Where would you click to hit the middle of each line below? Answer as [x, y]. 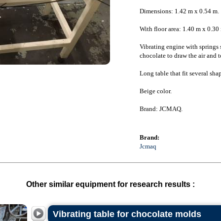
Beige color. [155, 91]
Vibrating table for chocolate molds [127, 214]
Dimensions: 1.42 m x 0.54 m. [179, 11]
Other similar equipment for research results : [110, 184]
